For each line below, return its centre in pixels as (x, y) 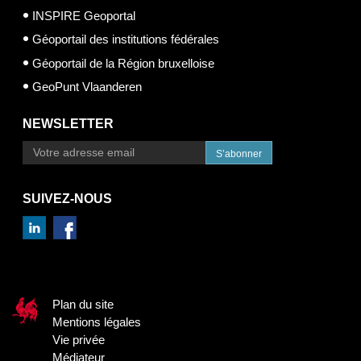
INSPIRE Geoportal (84, 15)
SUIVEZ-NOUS (67, 198)
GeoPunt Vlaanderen (87, 87)
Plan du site (83, 304)
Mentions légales (97, 322)
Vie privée (79, 339)
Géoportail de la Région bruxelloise (123, 63)
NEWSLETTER (68, 123)
